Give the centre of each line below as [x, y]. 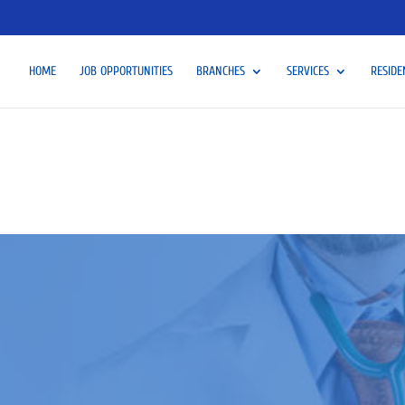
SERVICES [307, 71]
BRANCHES [220, 71]
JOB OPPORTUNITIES [126, 71]
